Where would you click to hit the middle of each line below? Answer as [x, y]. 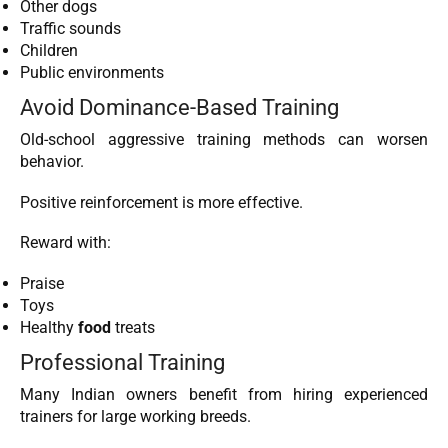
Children [49, 50]
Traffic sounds [70, 28]
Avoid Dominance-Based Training [179, 106]
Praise [42, 283]
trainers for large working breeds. [135, 416]
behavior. [52, 161]
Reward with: [65, 243]
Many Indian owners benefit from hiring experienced [224, 394]
